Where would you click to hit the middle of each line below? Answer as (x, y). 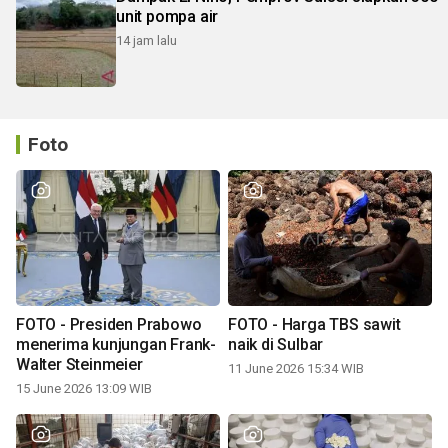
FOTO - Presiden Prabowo (109, 324)
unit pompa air (167, 16)
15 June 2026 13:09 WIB (84, 388)
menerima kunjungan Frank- (116, 344)
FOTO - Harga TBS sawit (314, 324)
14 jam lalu (146, 40)
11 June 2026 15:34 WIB (296, 368)
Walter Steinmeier (79, 364)
